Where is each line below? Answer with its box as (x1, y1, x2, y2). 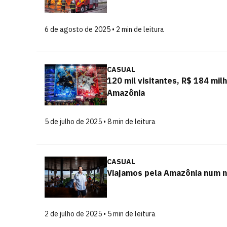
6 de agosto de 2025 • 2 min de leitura (45, 25, 164, 34)
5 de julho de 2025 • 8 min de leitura (45, 117, 156, 126)
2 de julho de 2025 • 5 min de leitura (45, 209, 156, 218)
